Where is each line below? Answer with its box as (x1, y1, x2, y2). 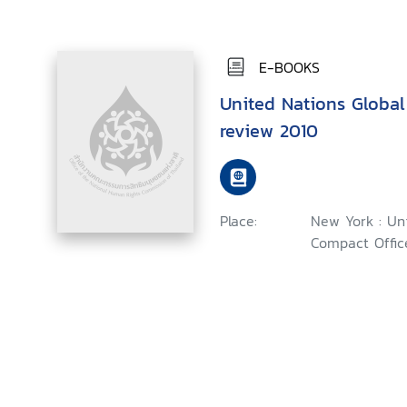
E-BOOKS (259, 55, 320, 78)
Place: (220, 210, 257, 232)
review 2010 (220, 117, 318, 144)
